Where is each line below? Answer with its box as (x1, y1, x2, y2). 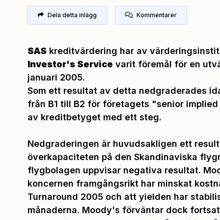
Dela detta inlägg (48, 11, 97, 19)
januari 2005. (27, 72, 85, 82)
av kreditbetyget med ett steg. (27, 111, 164, 122)
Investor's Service (27, 58, 113, 69)
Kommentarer (137, 11, 177, 19)
